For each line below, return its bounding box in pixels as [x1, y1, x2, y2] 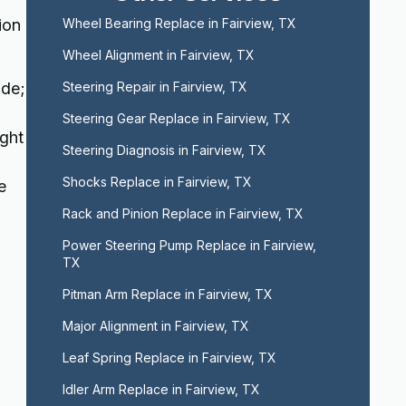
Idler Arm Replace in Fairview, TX [62, 382, 260, 397]
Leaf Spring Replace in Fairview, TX [62, 350, 276, 365]
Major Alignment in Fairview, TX [62, 318, 249, 333]
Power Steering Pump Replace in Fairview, [62, 237, 316, 253]
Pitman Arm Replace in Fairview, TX [62, 286, 273, 302]
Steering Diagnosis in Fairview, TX [62, 142, 266, 158]
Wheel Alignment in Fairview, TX [62, 47, 255, 63]
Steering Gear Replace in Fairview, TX [62, 111, 291, 126]
